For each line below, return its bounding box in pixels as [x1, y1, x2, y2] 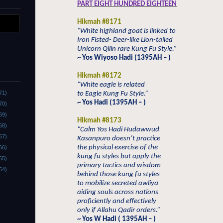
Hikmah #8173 [77, 117, 121, 124]
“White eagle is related [77, 81, 145, 89]
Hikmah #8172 [77, 72, 121, 80]
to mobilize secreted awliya [77, 180, 158, 187]
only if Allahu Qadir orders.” [77, 207, 160, 214]
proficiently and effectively [77, 198, 156, 205]
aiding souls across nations [77, 189, 158, 196]
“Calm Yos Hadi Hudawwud [77, 126, 159, 133]
